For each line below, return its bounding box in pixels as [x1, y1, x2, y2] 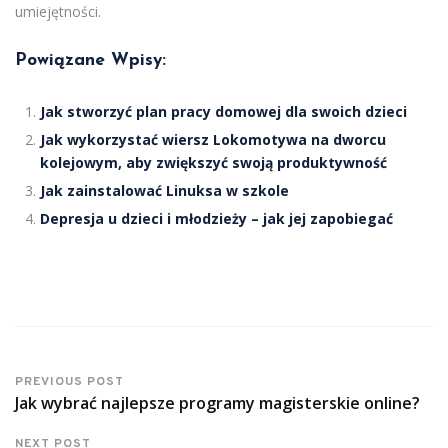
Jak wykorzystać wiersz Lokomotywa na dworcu [40, 130, 386, 150]
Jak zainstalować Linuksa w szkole [40, 181, 289, 201]
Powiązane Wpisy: [15, 52, 166, 70]
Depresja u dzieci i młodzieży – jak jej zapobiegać [40, 209, 393, 229]
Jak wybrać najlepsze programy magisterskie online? [15, 392, 420, 415]
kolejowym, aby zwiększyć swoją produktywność [40, 153, 387, 173]
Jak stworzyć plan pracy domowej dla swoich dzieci [40, 102, 407, 122]
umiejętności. [15, 2, 101, 22]
